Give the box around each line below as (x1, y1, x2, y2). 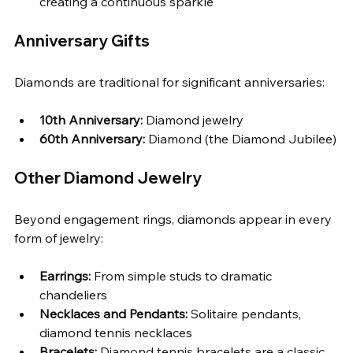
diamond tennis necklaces (39, 325, 192, 340)
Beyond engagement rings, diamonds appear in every (14, 211, 335, 227)
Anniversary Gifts (14, 31, 150, 50)
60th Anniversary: (39, 131, 145, 147)
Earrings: (39, 268, 91, 284)
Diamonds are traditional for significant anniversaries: (14, 74, 325, 90)
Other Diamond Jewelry (14, 168, 202, 188)
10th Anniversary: (39, 112, 143, 128)
